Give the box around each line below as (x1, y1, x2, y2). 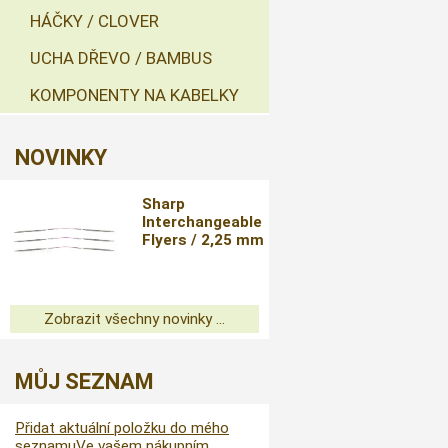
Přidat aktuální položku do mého (15, 419, 229, 437)
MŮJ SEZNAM (15, 369, 154, 394)
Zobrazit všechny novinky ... (43, 310, 225, 328)
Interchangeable (142, 213, 263, 231)
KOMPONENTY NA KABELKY (30, 85, 239, 105)
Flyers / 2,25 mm (142, 231, 265, 249)
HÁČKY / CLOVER (30, 11, 159, 31)
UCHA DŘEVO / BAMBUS (30, 48, 212, 68)
